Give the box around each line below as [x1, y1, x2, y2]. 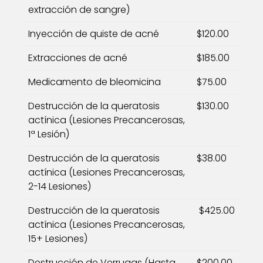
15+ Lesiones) [28, 232, 87, 245]
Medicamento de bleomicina [28, 75, 161, 89]
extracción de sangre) [28, 3, 130, 16]
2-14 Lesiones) [28, 180, 91, 193]
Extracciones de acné [28, 51, 127, 65]
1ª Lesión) [28, 127, 69, 141]
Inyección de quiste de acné [28, 27, 159, 41]
